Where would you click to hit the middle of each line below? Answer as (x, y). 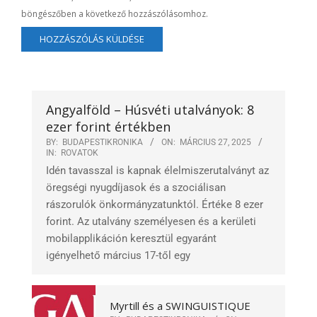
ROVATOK (80, 153)
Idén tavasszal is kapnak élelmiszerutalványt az (157, 171)
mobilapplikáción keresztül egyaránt (131, 239)
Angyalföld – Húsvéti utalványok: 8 (150, 110)
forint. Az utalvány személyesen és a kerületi (151, 222)
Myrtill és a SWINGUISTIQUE (180, 305)
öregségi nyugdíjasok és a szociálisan (136, 188)
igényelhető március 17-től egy (118, 256)
